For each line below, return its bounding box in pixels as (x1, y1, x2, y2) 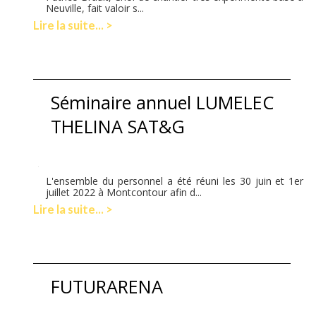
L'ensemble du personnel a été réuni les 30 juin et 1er (46, 174, 304, 188)
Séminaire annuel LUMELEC (51, 90, 274, 114)
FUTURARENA (51, 274, 164, 298)
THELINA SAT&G (51, 114, 186, 138)
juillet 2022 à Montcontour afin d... (46, 185, 202, 199)
